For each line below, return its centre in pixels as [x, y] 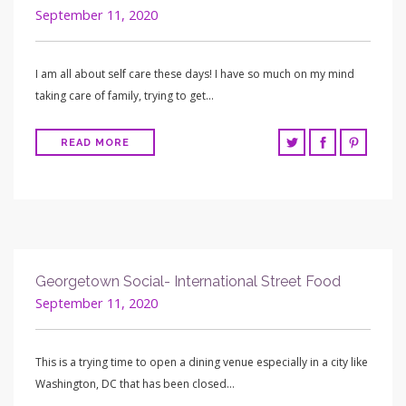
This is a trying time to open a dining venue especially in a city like [202, 362]
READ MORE [95, 142]
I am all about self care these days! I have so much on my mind [195, 73]
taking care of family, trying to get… [125, 95]
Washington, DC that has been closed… [135, 384]
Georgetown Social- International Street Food [190, 281]
